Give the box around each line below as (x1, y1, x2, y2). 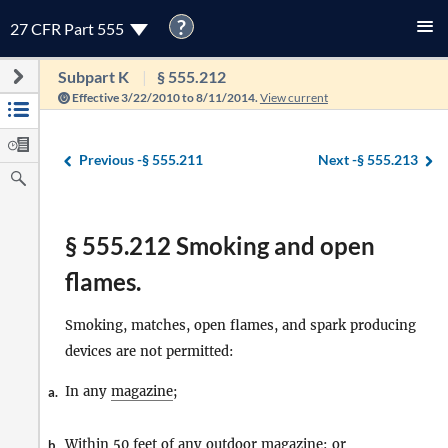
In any (65, 383, 111, 401)
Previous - (79, 150, 142, 168)
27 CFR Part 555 (10, 19, 127, 38)
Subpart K (57, 67, 129, 86)
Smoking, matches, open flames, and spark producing (65, 317, 416, 335)
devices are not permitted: (65, 343, 234, 361)
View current (259, 90, 328, 105)
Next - (318, 150, 357, 168)
